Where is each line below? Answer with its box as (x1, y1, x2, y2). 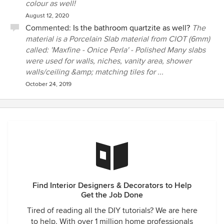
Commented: (25, 23, 73, 33)
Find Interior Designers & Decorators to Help (32, 180, 191, 190)
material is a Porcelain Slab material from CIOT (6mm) (25, 34, 210, 44)
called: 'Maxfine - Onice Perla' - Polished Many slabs (25, 45, 205, 55)
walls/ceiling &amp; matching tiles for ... (25, 67, 163, 77)
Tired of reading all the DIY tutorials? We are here (26, 205, 197, 215)
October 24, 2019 (25, 80, 71, 88)
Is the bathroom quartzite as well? (73, 23, 190, 33)
